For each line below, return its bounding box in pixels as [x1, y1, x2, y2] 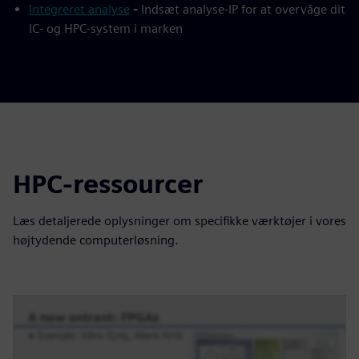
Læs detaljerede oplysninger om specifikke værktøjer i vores [13, 212, 346, 228]
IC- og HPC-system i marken [29, 20, 183, 36]
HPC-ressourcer [13, 167, 203, 200]
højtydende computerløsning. [13, 232, 179, 248]
